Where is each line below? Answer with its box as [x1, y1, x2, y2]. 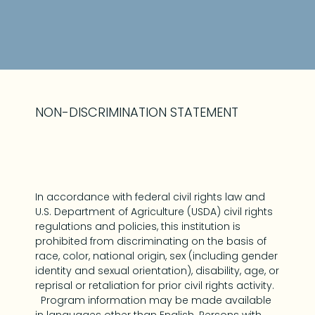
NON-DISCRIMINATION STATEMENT [35, 103, 238, 122]
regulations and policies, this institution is [35, 219, 240, 234]
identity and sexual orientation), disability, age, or [35, 264, 279, 278]
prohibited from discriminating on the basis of [35, 234, 266, 249]
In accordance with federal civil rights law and [35, 190, 265, 205]
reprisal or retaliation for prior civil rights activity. [35, 278, 274, 293]
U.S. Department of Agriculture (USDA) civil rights [35, 205, 273, 219]
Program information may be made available [35, 293, 271, 308]
